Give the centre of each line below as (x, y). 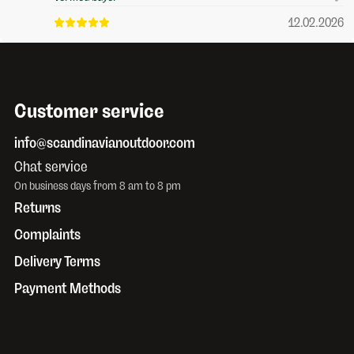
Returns (38, 207)
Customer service (89, 111)
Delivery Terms (57, 262)
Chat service (51, 167)
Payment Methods (68, 289)
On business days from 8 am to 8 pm (98, 186)
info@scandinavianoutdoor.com (105, 143)
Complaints (47, 235)
